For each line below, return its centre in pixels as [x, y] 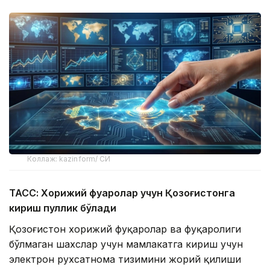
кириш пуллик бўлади [63, 208]
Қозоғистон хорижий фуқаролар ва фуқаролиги [125, 229]
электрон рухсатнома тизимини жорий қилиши [125, 259]
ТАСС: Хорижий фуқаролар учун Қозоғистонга [122, 193]
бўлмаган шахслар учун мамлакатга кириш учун [126, 244]
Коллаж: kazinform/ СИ [69, 159]
